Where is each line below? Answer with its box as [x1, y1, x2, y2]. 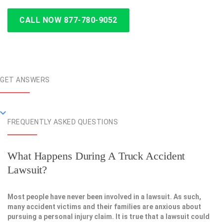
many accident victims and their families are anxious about [7, 203, 201, 211]
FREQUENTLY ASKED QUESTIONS [7, 118, 118, 126]
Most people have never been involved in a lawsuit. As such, [7, 193, 201, 201]
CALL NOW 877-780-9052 [19, 15, 117, 25]
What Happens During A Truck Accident [7, 150, 185, 163]
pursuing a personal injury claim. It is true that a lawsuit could [7, 213, 210, 221]
